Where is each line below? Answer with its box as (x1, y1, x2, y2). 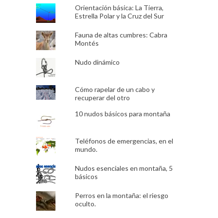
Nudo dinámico (74, 57, 120, 66)
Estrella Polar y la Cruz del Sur (74, 11, 164, 20)
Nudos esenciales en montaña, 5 (74, 163, 173, 172)
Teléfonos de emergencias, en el (74, 136, 173, 145)
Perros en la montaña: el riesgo (74, 191, 168, 200)
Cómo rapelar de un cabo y (74, 85, 155, 93)
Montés (74, 38, 99, 47)
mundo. (74, 145, 97, 153)
